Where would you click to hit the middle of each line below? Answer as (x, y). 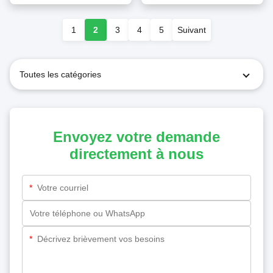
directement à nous (136, 154)
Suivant (191, 30)
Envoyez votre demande (136, 137)
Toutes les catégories (60, 75)
